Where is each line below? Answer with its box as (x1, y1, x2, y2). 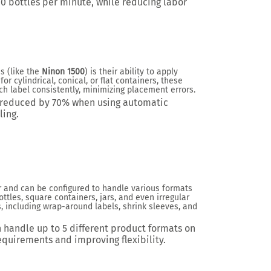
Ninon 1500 (42, 67, 85, 77)
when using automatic (70, 97, 168, 108)
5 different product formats (62, 223, 182, 234)
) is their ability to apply (85, 67, 178, 77)
